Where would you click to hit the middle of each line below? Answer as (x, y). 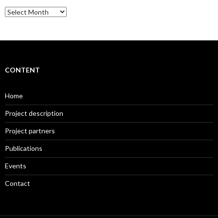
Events (16, 165)
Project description (34, 113)
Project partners (30, 130)
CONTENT (22, 70)
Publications (24, 148)
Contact (18, 183)
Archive (16, 10)
